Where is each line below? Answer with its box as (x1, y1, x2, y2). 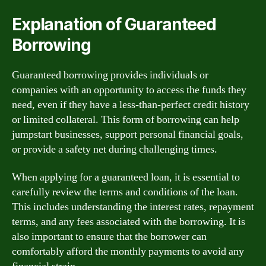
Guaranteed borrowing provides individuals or (12, 68, 208, 82)
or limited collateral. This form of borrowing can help (12, 112, 239, 126)
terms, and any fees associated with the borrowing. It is (12, 215, 245, 229)
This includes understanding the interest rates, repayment (12, 200, 254, 214)
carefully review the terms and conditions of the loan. (12, 185, 238, 199)
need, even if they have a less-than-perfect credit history (12, 97, 249, 112)
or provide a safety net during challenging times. (12, 142, 217, 156)
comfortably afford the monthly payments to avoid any (12, 245, 244, 258)
